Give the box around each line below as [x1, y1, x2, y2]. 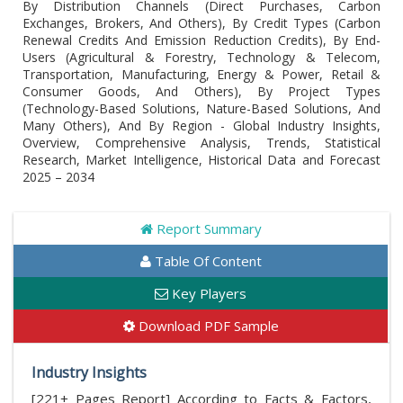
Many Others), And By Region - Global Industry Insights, [22, 117, 381, 134]
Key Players [168, 284, 246, 302]
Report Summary [152, 219, 262, 237]
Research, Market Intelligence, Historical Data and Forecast [22, 151, 381, 168]
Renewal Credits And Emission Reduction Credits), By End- [22, 31, 381, 49]
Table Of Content [150, 252, 262, 270]
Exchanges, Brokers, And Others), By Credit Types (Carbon [22, 14, 381, 31]
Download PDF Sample [134, 317, 279, 335]
